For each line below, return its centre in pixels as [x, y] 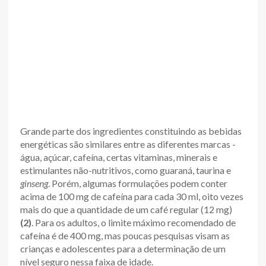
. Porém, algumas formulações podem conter [138, 183]
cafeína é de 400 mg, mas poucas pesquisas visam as [125, 235]
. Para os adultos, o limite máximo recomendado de [134, 222]
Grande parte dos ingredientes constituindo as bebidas [131, 131]
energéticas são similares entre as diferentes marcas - [128, 144]
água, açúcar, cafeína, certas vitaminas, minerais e [119, 157]
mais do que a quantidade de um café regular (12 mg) [126, 209]
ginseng [34, 183]
